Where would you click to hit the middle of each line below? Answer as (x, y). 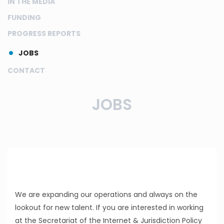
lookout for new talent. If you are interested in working (109, 207)
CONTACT (26, 70)
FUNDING (24, 17)
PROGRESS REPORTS (44, 33)
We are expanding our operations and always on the (106, 194)
